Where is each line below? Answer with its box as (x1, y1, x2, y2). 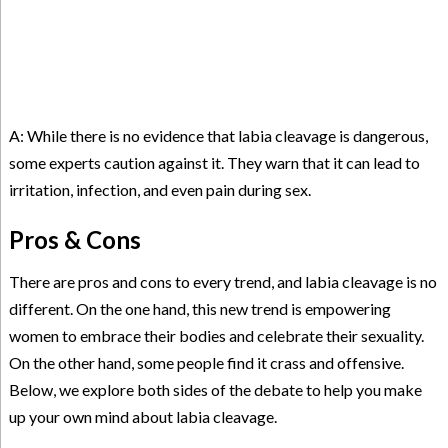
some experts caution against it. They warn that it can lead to (8, 152, 420, 172)
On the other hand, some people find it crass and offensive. (8, 352, 404, 372)
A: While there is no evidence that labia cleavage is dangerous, (8, 125, 428, 145)
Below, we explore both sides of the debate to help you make (8, 379, 422, 399)
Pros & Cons (8, 224, 141, 254)
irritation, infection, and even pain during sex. (8, 179, 311, 199)
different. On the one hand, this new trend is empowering (8, 298, 391, 318)
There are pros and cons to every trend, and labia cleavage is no (8, 271, 437, 291)
